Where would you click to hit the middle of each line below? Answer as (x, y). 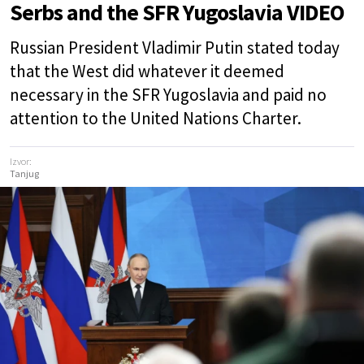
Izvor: (21, 162)
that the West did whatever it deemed (147, 71)
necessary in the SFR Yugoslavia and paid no (168, 95)
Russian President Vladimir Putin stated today (175, 48)
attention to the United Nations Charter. (156, 119)
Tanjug (24, 174)
